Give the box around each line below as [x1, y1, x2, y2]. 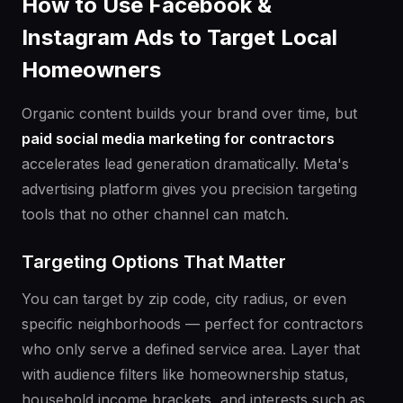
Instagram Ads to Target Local [22, 24, 337, 51]
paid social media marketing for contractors [22, 130, 335, 148]
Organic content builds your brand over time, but [22, 104, 357, 123]
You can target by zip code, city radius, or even [22, 290, 346, 309]
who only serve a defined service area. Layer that [22, 340, 360, 359]
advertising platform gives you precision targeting [22, 180, 357, 199]
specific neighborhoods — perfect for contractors [22, 315, 363, 334]
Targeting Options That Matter [22, 251, 286, 273]
